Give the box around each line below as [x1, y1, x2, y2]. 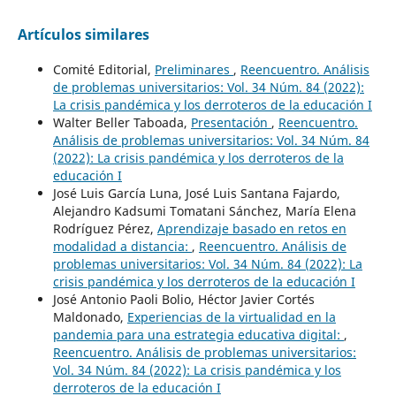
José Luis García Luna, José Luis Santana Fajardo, [52, 184, 340, 202]
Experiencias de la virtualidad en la [126, 308, 336, 325]
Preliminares [154, 60, 233, 78]
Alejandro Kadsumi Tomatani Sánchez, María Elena [52, 202, 356, 219]
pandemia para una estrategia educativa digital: [52, 325, 344, 343]
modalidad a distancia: [52, 237, 192, 255]
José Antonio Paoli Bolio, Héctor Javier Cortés [52, 290, 315, 308]
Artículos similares [17, 24, 149, 44]
